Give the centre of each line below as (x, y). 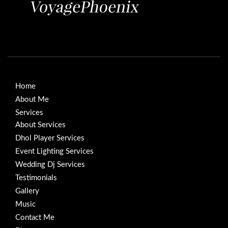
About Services (40, 125)
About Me (32, 99)
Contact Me (35, 217)
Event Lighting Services (54, 151)
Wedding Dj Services (50, 164)
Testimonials (36, 178)
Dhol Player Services (50, 138)
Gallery (27, 191)
